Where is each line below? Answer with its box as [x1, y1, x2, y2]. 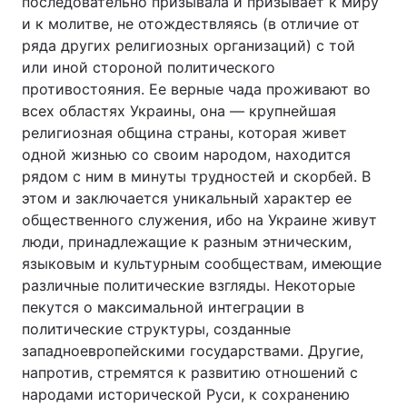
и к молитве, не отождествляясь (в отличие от [22, 15, 360, 33]
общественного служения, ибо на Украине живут [22, 211, 377, 229]
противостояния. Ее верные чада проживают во [22, 80, 371, 98]
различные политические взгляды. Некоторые [22, 276, 355, 294]
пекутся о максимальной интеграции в [22, 298, 304, 316]
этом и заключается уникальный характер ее [22, 189, 352, 207]
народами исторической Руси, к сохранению [22, 385, 350, 403]
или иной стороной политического [22, 58, 275, 76]
